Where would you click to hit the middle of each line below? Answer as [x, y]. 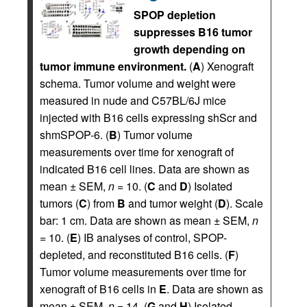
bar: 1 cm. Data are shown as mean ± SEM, [146, 220]
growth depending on [189, 49]
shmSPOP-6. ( [74, 134]
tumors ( [59, 203]
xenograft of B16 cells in [99, 288]
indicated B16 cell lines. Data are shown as [145, 169]
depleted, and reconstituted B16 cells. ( [134, 254]
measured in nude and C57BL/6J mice [133, 100]
